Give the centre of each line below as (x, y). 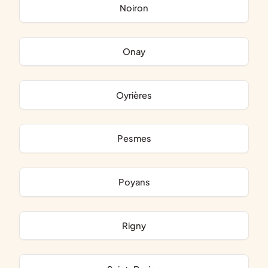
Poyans (137, 182)
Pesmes (137, 138)
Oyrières (138, 95)
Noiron (137, 8)
